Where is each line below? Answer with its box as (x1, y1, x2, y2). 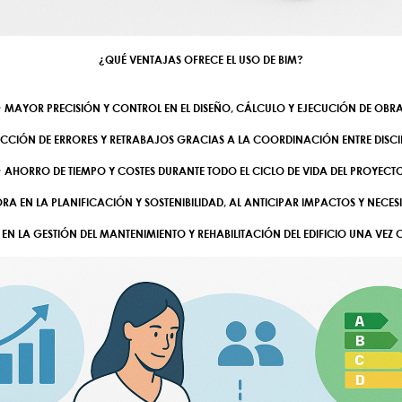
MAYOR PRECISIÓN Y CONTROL (4, 100, 162, 115)
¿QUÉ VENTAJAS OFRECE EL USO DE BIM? (99, 52, 303, 66)
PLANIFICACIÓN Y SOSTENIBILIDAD (51, 195, 223, 209)
